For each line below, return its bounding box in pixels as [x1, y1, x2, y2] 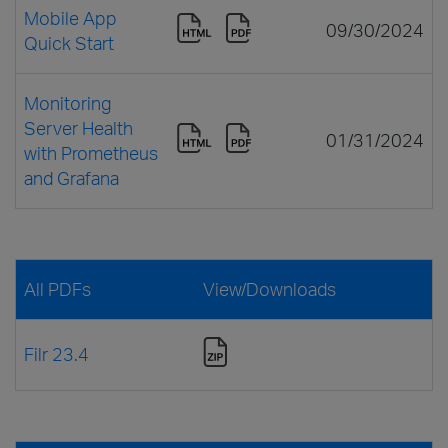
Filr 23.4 [24, 342, 89, 365]
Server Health [24, 116, 133, 139]
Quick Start [24, 31, 114, 54]
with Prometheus [24, 141, 158, 164]
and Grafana [24, 166, 119, 189]
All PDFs [24, 277, 91, 300]
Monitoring [24, 91, 111, 114]
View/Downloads [203, 277, 336, 300]
